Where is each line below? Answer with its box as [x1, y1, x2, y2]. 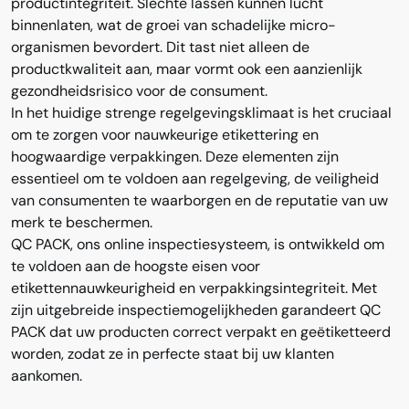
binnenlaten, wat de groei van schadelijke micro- [11, 15, 336, 35]
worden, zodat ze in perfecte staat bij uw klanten [11, 343, 334, 363]
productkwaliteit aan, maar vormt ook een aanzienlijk [11, 58, 362, 79]
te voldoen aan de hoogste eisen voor [11, 256, 260, 276]
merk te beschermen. [11, 212, 152, 232]
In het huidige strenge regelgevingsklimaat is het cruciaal [11, 102, 392, 122]
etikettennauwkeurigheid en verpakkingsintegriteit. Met [11, 278, 377, 298]
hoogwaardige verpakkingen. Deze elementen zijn [11, 146, 339, 166]
